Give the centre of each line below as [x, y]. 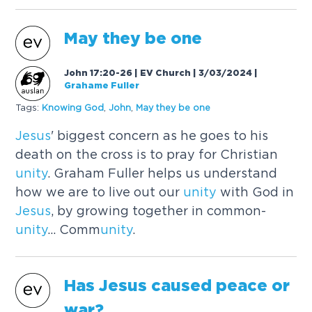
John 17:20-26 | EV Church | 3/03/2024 [158, 74]
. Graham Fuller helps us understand [163, 173]
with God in [256, 192]
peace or [251, 287]
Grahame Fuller [102, 86]
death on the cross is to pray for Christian [147, 155]
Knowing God [73, 108]
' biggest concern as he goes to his [160, 136]
